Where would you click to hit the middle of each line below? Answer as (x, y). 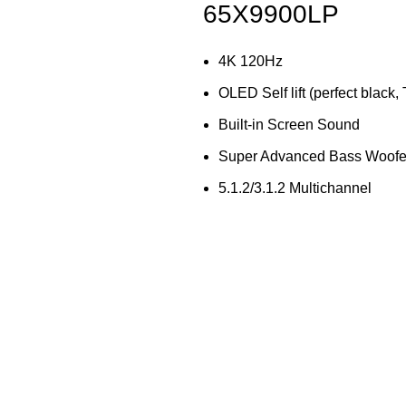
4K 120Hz (251, 61)
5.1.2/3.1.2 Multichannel (295, 188)
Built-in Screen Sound (289, 124)
